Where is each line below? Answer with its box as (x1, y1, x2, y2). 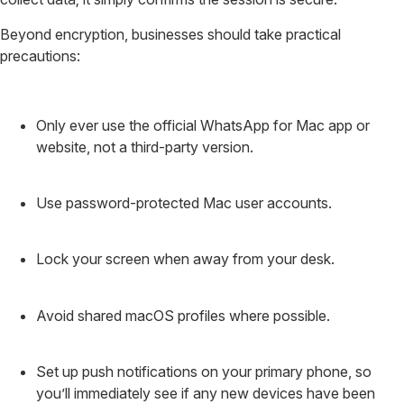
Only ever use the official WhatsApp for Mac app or (36, 115, 370, 134)
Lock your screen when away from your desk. (36, 250, 335, 269)
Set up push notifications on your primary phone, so (36, 363, 372, 381)
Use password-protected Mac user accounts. (36, 194, 332, 213)
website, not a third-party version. (36, 137, 253, 156)
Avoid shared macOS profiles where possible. (36, 306, 330, 325)
